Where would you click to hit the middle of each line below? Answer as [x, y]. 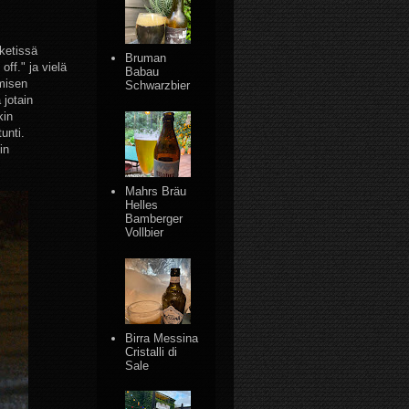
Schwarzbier [158, 86]
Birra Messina [162, 338]
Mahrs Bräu [156, 191]
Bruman [146, 58]
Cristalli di [152, 351]
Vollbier [145, 232]
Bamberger [154, 218]
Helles [142, 204]
